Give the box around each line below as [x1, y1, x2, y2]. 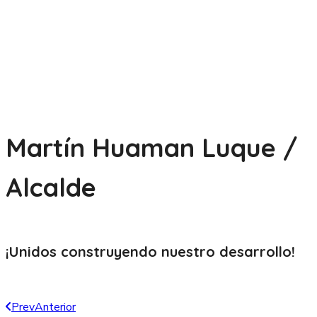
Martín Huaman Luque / [6, 132, 298, 164]
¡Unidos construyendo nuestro [6, 243, 215, 261]
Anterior [35, 299, 76, 315]
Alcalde [6, 171, 96, 204]
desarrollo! [219, 243, 295, 261]
